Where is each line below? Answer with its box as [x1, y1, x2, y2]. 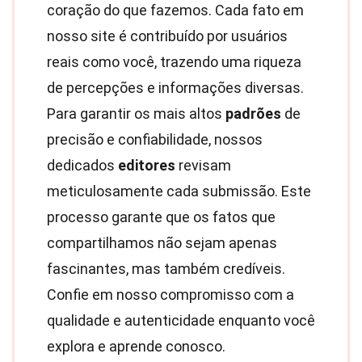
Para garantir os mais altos [47, 105, 225, 122]
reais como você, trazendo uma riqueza [47, 53, 301, 70]
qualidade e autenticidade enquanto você [47, 312, 315, 329]
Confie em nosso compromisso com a [47, 286, 294, 303]
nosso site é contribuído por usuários [47, 27, 288, 44]
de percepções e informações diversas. [47, 79, 304, 96]
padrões [225, 105, 281, 122]
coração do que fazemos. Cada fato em [47, 2, 304, 19]
